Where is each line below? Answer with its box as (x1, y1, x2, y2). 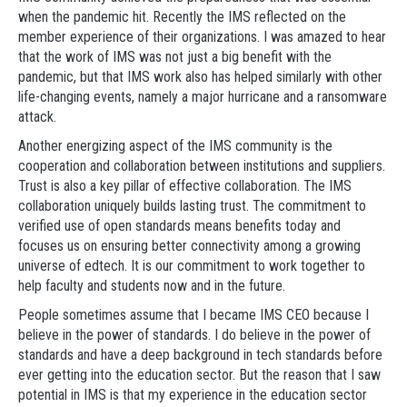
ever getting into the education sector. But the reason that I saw (18, 366, 381, 383)
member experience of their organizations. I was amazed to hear (18, 28, 386, 45)
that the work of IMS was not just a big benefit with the (18, 48, 332, 65)
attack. (18, 108, 56, 125)
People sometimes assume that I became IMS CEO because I (18, 306, 369, 323)
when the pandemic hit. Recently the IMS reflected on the (18, 8, 346, 25)
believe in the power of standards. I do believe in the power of (18, 326, 371, 343)
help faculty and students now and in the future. (18, 277, 296, 294)
